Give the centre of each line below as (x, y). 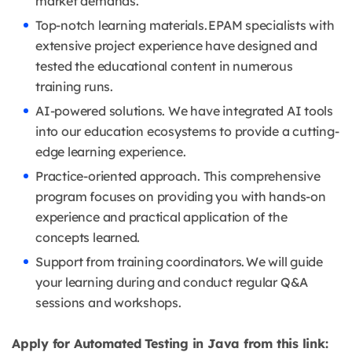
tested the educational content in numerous (164, 66)
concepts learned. (88, 238)
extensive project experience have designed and (176, 46)
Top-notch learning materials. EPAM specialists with (185, 26)
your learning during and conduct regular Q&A (172, 282)
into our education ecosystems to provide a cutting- (187, 132)
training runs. (74, 87)
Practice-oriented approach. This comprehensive (178, 176)
